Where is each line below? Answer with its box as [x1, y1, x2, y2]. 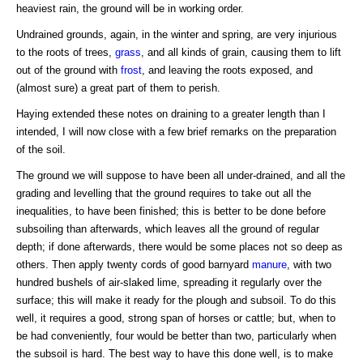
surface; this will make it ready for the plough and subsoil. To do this [16, 293, 336, 306]
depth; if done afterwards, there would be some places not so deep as [16, 240, 343, 253]
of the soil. [16, 143, 66, 156]
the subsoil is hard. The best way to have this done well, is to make [16, 347, 333, 360]
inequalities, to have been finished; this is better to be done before [16, 204, 326, 217]
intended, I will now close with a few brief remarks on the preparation [16, 125, 336, 138]
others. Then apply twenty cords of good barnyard [16, 258, 252, 271]
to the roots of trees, [16, 45, 115, 58]
